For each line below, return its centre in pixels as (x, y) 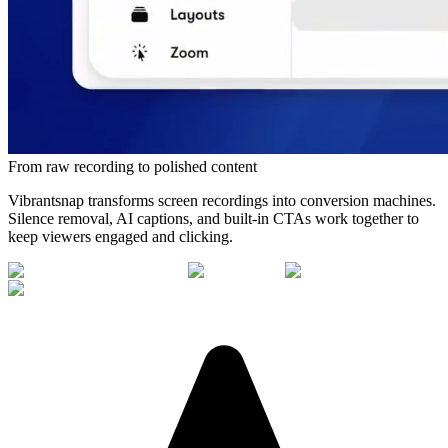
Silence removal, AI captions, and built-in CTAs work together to (213, 218)
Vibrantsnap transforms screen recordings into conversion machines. (222, 200)
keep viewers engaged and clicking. (120, 236)
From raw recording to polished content (132, 166)
